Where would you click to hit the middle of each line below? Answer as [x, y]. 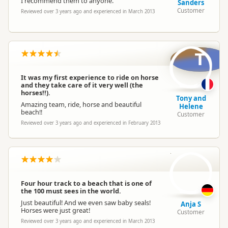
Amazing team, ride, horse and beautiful [81, 104]
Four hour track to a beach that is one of [86, 183]
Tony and [191, 98]
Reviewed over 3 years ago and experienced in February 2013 [91, 123]
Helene [191, 106]
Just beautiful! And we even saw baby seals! [86, 203]
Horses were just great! [55, 210]
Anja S [191, 204]
